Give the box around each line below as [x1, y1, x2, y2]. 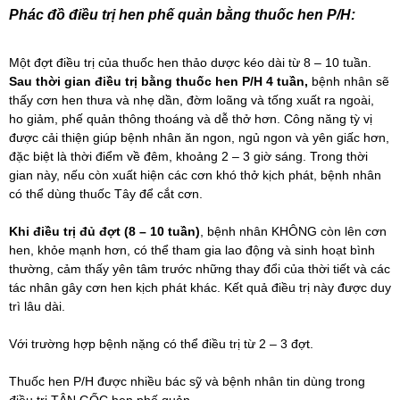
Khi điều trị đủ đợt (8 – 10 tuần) [9, 224, 200, 239]
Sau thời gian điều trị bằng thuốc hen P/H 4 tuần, [9, 74, 312, 89]
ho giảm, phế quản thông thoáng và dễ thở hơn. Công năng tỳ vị [9, 112, 372, 127]
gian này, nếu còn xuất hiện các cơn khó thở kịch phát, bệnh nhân [9, 168, 381, 183]
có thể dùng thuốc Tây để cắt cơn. [9, 187, 203, 202]
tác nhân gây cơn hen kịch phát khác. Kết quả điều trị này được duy [9, 280, 391, 296]
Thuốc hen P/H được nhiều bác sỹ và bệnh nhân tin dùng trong [9, 374, 365, 389]
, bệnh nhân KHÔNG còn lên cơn [200, 224, 387, 239]
